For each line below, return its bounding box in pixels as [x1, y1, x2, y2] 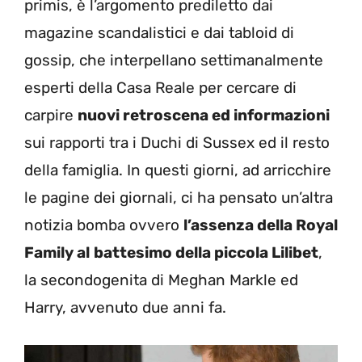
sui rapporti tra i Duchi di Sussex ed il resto [24, 133, 330, 152]
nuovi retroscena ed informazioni [78, 106, 330, 124]
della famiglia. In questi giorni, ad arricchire [24, 161, 331, 179]
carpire [24, 106, 78, 124]
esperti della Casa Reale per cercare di [24, 78, 297, 97]
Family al [24, 243, 90, 262]
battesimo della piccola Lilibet [94, 243, 318, 262]
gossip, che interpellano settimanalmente [24, 51, 323, 69]
